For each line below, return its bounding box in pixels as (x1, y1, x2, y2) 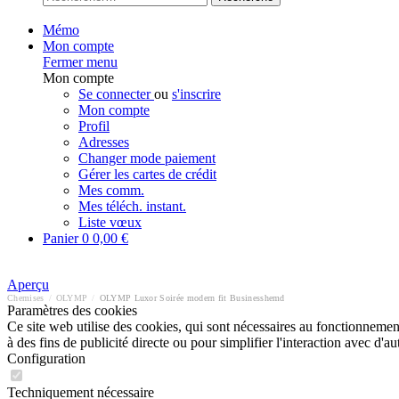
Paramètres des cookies (7, 303, 137, 318)
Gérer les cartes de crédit (78, 167, 216, 182)
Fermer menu (43, 54, 118, 69)
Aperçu (7, 277, 49, 292)
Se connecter (78, 86, 154, 102)
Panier (43, 231, 82, 246)
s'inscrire (172, 86, 221, 102)
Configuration (7, 351, 85, 366)
